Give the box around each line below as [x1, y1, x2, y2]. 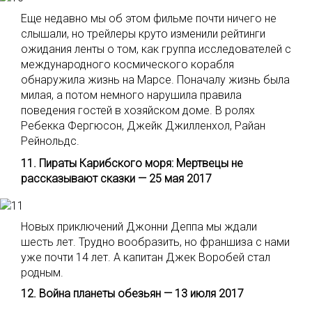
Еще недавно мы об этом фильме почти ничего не [21, 12, 276, 25]
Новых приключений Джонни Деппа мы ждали [21, 220, 257, 233]
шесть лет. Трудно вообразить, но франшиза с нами [21, 235, 290, 249]
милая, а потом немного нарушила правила [21, 88, 242, 102]
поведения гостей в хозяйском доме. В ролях [21, 104, 255, 117]
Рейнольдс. [21, 134, 79, 148]
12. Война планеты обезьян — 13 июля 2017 [21, 287, 244, 300]
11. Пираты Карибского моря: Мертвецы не [21, 157, 243, 170]
